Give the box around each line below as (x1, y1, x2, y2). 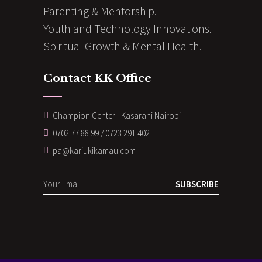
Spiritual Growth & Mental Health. (43, 39, 202, 54)
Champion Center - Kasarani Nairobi (53, 109, 181, 121)
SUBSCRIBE (175, 178, 219, 189)
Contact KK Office (43, 71, 151, 85)
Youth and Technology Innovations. (43, 21, 212, 36)
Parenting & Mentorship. (43, 4, 157, 19)
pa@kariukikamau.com (53, 144, 136, 156)
